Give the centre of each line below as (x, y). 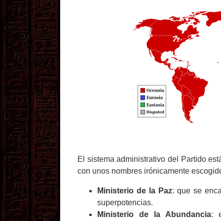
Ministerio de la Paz (135, 191)
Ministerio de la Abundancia (154, 214)
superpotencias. (126, 203)
